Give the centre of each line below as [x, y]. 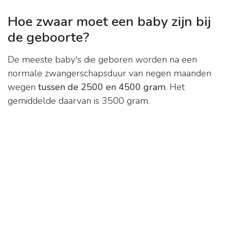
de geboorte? [48, 37]
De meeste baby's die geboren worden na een [102, 60]
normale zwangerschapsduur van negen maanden [109, 74]
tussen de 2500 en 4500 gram [102, 87]
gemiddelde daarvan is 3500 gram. [79, 101]
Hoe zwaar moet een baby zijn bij [109, 22]
